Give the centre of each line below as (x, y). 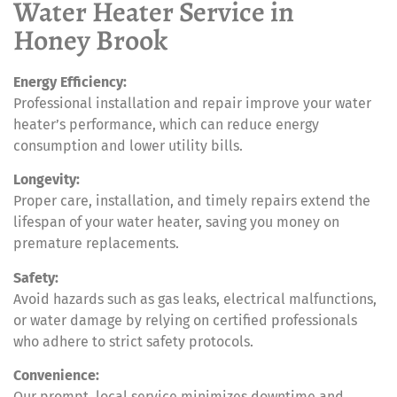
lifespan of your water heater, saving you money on (176, 222)
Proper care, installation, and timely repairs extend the (192, 201)
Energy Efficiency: (70, 82)
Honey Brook (90, 39)
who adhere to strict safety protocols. (133, 341)
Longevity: (47, 180)
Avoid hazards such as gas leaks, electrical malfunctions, (195, 299)
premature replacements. (96, 244)
